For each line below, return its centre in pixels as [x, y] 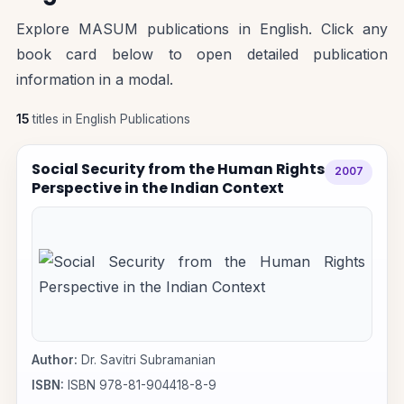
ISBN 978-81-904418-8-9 [140, 385]
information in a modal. [94, 80]
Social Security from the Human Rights [178, 169]
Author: [54, 360]
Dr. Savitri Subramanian [146, 360]
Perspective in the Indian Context [157, 188]
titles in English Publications [109, 119]
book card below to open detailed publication [202, 55]
